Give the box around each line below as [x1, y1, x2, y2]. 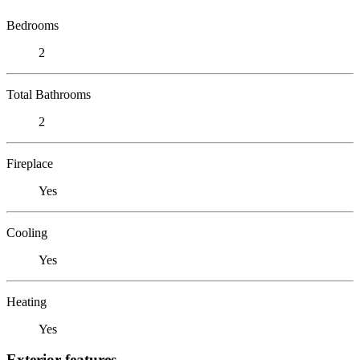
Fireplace [6, 156, 53, 170]
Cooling [6, 225, 47, 239]
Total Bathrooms [6, 87, 91, 101]
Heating [6, 294, 47, 309]
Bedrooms [6, 18, 59, 32]
